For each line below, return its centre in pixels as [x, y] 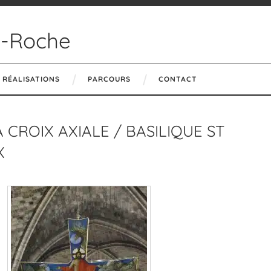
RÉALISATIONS [31, 79]
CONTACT [178, 79]
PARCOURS [109, 79]
